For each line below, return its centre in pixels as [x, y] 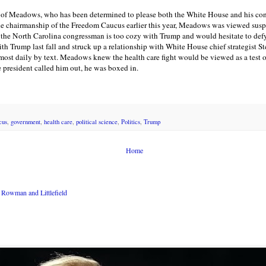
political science [97, 122]
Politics [131, 122]
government [26, 122]
